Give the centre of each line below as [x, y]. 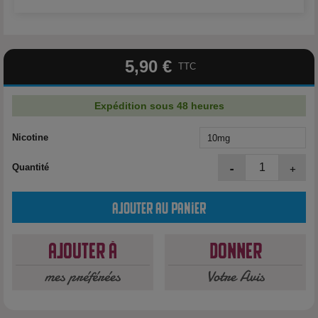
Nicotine [30, 137]
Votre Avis [235, 276]
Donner [235, 248]
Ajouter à [83, 248]
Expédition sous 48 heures [159, 106]
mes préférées [83, 276]
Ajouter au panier [159, 207]
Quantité [31, 167]
